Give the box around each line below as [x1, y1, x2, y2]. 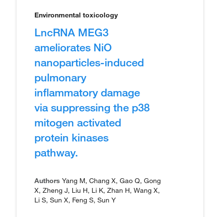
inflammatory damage [34, 85, 140, 99]
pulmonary [34, 70, 86, 84]
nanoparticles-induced [34, 55, 144, 69]
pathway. [34, 145, 78, 159]
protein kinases [34, 130, 108, 144]
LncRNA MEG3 [34, 25, 108, 39]
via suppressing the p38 [34, 100, 150, 114]
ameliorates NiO [34, 40, 112, 54]
